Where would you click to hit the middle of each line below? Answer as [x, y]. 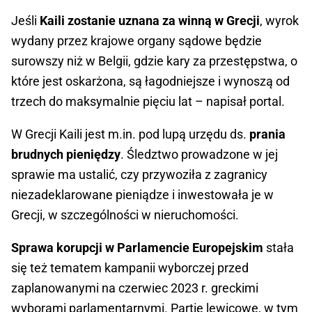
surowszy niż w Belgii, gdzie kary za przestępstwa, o [154, 61]
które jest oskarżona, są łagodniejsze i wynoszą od [150, 81]
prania [267, 134]
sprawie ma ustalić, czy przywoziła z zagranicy [139, 175]
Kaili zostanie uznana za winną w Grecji [150, 21]
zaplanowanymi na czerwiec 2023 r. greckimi [135, 288]
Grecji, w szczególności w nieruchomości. [125, 215]
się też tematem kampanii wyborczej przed [130, 268]
